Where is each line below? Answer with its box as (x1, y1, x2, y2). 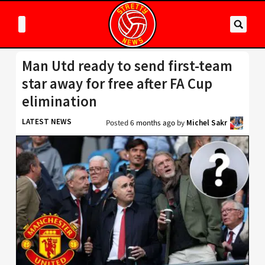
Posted (106, 117, 130, 128)
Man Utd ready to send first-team (22, 57, 232, 75)
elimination (22, 92, 97, 111)
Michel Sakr (186, 118, 227, 128)
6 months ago (130, 117, 175, 128)
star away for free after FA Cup (22, 75, 212, 93)
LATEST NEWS (22, 117, 72, 127)
